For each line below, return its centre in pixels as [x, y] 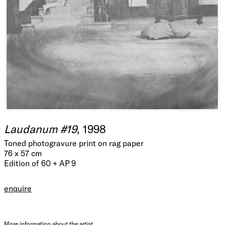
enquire [18, 188]
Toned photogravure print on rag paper [74, 143]
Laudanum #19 [40, 128]
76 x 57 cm [23, 153]
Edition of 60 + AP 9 [40, 163]
